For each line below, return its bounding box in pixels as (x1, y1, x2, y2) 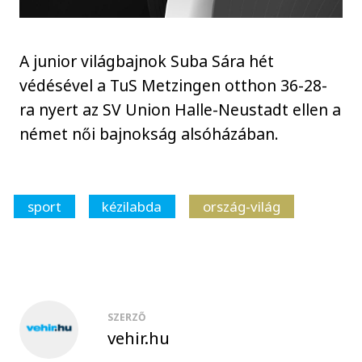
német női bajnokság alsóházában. (19, 122, 280, 145)
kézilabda (102, 197, 162, 217)
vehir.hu (107, 326, 170, 349)
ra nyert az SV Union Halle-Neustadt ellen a (19, 98, 342, 120)
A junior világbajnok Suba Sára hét (19, 49, 275, 72)
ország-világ (203, 197, 280, 217)
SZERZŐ (107, 309, 146, 324)
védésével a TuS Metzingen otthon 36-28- (19, 74, 328, 96)
